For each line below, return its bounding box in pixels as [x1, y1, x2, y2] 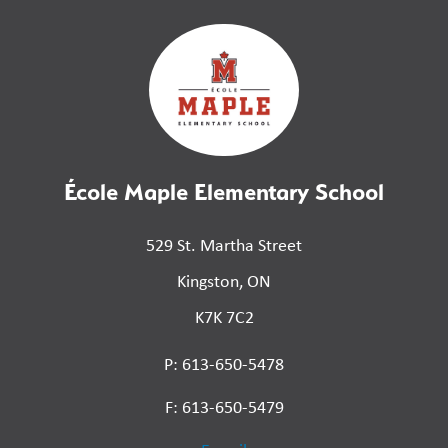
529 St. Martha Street [146, 233, 302, 258]
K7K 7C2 [194, 305, 254, 330]
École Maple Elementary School [64, 177, 384, 207]
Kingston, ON [177, 269, 271, 294]
